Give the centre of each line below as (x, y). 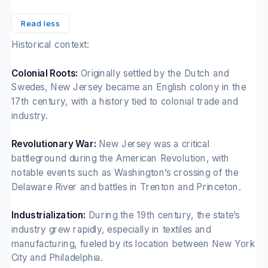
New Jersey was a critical (153, 144)
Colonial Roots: (44, 73)
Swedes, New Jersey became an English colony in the (129, 87)
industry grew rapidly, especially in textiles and (111, 229)
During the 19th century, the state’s (163, 215)
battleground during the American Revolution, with (120, 158)
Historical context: (50, 44)
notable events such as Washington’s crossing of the (125, 172)
